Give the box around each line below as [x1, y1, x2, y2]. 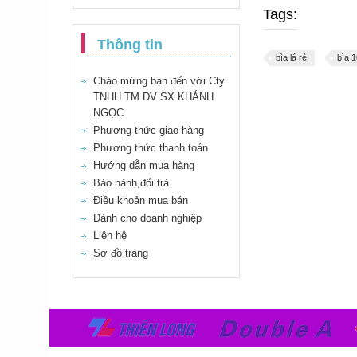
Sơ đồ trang [93, 247, 148, 259]
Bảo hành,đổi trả [93, 177, 169, 189]
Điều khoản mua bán [93, 194, 188, 206]
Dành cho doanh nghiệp [93, 212, 202, 224]
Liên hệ [93, 229, 127, 241]
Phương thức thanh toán [93, 142, 208, 154]
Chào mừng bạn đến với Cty [93, 75, 225, 87]
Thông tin [97, 37, 163, 53]
